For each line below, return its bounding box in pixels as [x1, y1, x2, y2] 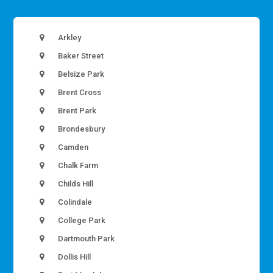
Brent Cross [56, 88, 102, 97]
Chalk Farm [56, 161, 99, 171]
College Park [56, 216, 106, 225]
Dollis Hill [56, 252, 91, 262]
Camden [56, 143, 89, 152]
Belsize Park [56, 69, 105, 79]
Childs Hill [56, 179, 94, 189]
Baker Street [56, 51, 104, 61]
